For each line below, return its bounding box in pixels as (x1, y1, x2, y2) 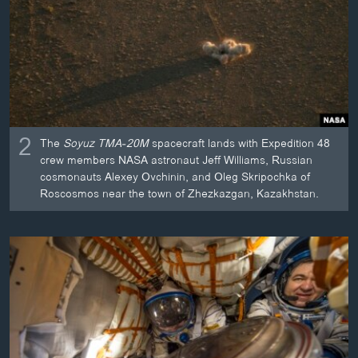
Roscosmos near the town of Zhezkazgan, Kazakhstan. (40, 185, 320, 204)
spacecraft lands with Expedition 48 (149, 134, 331, 153)
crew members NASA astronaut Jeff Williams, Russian (40, 151, 313, 170)
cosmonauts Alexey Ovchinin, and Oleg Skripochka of (40, 168, 311, 187)
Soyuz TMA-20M (63, 134, 149, 153)
